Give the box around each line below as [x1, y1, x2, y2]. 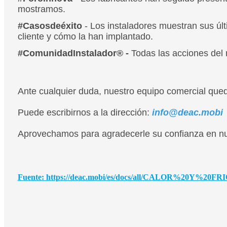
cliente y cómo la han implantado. [17, 31, 153, 42]
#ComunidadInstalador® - [17, 48, 131, 58]
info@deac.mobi [149, 107, 223, 118]
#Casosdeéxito [17, 20, 85, 31]
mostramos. [17, 4, 65, 14]
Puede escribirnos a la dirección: [17, 107, 149, 118]
